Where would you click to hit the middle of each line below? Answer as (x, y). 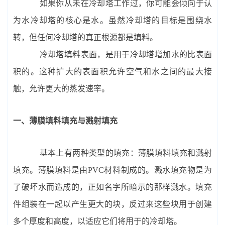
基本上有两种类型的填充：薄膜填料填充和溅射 (118, 153)
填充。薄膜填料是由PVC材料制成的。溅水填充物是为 (113, 170)
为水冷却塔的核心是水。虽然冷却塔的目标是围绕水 (113, 20)
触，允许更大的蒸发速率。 (61, 88)
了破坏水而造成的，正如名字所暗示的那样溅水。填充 (113, 187)
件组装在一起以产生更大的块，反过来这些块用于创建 (113, 204)
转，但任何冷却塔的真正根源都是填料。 (85, 37)
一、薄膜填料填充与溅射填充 (65, 121)
